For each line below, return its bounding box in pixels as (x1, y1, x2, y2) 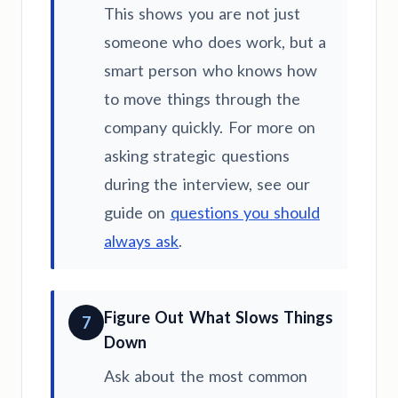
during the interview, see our (104, 174, 310, 195)
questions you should (170, 203, 320, 223)
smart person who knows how (104, 60, 317, 81)
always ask (104, 231, 179, 251)
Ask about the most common (104, 366, 307, 386)
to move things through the (104, 89, 300, 109)
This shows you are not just (104, 4, 301, 24)
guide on (104, 203, 171, 223)
